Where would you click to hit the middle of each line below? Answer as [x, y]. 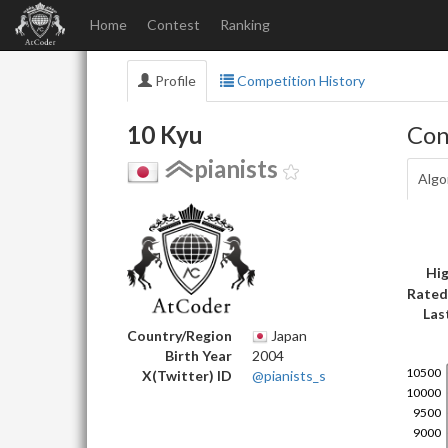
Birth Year [198, 355]
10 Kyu [165, 134]
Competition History [299, 80]
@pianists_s [289, 375]
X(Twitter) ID [187, 375]
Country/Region [179, 335]
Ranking [245, 24]
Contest [173, 24]
